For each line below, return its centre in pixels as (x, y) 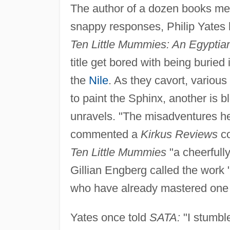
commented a (105, 135)
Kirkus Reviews (179, 135)
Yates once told (110, 218)
